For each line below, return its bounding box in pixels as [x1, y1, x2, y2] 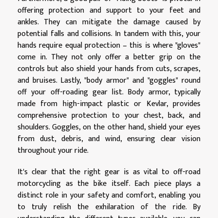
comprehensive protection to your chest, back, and [18, 109, 200, 122]
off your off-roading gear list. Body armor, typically [18, 85, 200, 99]
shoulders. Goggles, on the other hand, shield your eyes [18, 120, 200, 134]
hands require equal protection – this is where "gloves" [18, 38, 200, 52]
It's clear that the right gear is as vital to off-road [18, 165, 200, 179]
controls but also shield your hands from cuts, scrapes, [18, 62, 200, 75]
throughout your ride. [18, 144, 89, 157]
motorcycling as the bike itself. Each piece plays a [18, 177, 200, 190]
